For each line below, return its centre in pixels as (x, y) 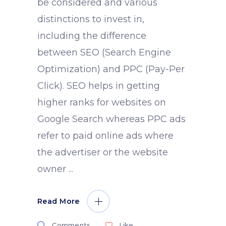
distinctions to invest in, (91, 19)
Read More (59, 202)
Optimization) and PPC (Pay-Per (111, 69)
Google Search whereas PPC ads (111, 119)
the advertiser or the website (103, 153)
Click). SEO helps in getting (99, 86)
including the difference (92, 36)
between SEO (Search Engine (104, 53)
